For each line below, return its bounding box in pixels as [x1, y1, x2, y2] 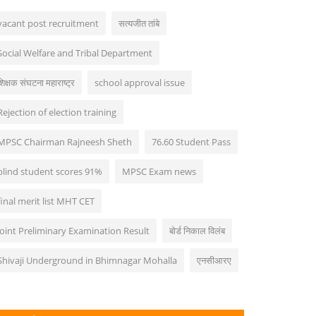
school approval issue [95, 76, 185, 90]
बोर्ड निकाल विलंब [169, 224, 225, 238]
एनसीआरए [197, 254, 231, 267]
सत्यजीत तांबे [119, 17, 159, 30]
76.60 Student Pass [152, 135, 231, 149]
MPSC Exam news [122, 165, 196, 178]
